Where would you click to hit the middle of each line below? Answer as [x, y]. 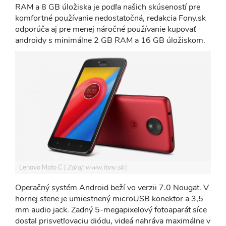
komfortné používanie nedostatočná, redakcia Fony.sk [110, 18]
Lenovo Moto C [42, 167]
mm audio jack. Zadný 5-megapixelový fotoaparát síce [111, 210]
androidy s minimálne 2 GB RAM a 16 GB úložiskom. [110, 40]
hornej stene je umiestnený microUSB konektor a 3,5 [109, 199]
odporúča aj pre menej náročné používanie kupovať [105, 29]
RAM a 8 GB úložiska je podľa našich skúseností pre [108, 7]
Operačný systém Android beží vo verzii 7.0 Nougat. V [112, 188]
